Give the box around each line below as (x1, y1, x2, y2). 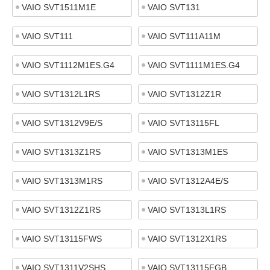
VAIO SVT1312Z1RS (22, 205, 101, 215)
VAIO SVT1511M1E (22, 2, 96, 12)
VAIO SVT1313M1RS (22, 176, 102, 186)
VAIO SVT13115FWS (22, 234, 102, 243)
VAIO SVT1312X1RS (148, 234, 227, 243)
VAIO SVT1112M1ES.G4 (22, 60, 115, 70)
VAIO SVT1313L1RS (148, 205, 226, 215)
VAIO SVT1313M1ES (148, 147, 228, 157)
